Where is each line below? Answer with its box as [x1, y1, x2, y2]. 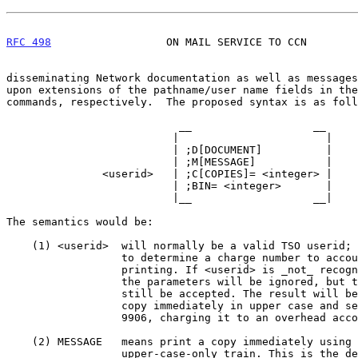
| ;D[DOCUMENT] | [6, 143, 173, 156]
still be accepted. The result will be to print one [6, 287, 121, 300]
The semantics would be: [6, 215, 153, 228]
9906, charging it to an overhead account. [6, 311, 121, 324]
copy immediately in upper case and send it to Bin [6, 299, 121, 312]
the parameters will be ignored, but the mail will [6, 275, 121, 288]
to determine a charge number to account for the [6, 251, 121, 264]
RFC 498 [6, 35, 51, 48]
